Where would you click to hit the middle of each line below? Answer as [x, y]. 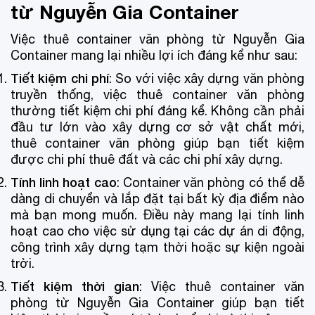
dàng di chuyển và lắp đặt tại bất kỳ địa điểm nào [157, 198]
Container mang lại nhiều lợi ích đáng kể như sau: [154, 55]
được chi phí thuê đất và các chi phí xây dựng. [147, 159]
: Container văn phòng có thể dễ [211, 182]
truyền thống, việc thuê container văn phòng [157, 94]
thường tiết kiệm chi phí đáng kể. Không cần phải [157, 110]
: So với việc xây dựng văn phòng [207, 78]
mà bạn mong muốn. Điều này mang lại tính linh [157, 214]
